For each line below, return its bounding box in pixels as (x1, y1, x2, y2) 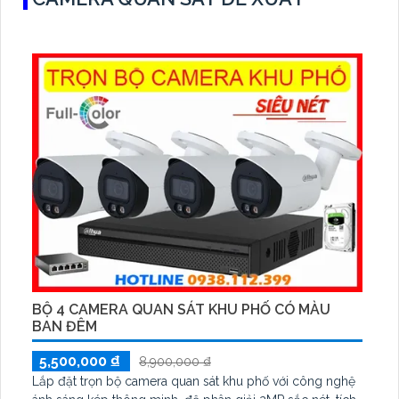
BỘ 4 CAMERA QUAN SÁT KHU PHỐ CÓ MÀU (32, 300, 330, 318)
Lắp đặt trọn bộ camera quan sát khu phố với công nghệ (32, 373, 355, 388)
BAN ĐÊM (32, 317, 97, 335)
